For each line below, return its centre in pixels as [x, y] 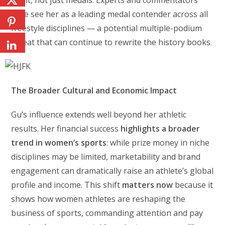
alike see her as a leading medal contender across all [110, 14]
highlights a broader [160, 129]
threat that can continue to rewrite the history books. [112, 42]
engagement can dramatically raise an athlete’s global [113, 171]
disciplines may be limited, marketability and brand [106, 157]
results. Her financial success [66, 129]
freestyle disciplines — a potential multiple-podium [107, 28]
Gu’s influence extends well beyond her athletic [99, 115]
